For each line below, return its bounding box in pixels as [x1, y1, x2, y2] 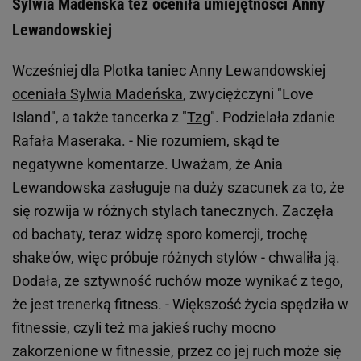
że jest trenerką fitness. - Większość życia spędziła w [12, 296, 349, 313]
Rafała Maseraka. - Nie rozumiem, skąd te [12, 132, 280, 150]
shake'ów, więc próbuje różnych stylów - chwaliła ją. [12, 249, 340, 267]
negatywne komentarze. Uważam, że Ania [12, 156, 283, 173]
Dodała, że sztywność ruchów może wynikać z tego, [12, 272, 343, 290]
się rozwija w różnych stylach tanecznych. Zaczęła [12, 202, 334, 220]
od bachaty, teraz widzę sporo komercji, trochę [12, 226, 308, 243]
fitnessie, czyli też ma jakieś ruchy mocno [12, 319, 276, 337]
